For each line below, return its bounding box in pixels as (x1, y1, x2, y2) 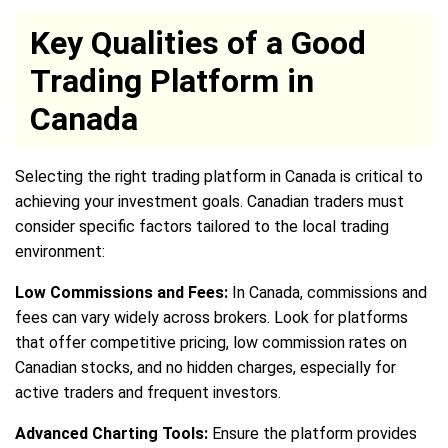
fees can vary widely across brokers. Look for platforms (15, 307, 408, 327)
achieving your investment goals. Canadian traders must (15, 191, 404, 211)
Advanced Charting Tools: (15, 423, 208, 443)
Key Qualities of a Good (30, 23, 366, 62)
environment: (15, 241, 105, 261)
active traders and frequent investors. (15, 382, 281, 402)
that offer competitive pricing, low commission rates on (15, 332, 407, 352)
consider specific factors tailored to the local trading (15, 216, 389, 236)
